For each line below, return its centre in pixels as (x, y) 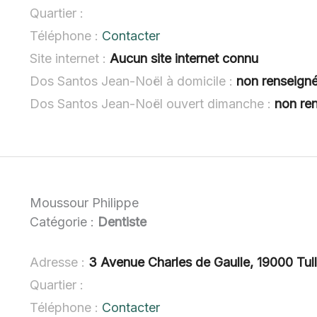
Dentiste (122, 221)
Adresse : (59, 262)
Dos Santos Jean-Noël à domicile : (133, 81)
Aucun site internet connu (184, 58)
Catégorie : (64, 221)
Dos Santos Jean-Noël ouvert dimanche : (152, 103)
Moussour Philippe (85, 202)
